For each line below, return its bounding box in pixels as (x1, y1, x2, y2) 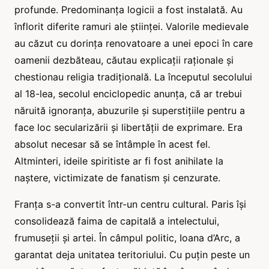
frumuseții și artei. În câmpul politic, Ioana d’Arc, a (14, 231, 240, 244)
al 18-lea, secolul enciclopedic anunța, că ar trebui (14, 87, 242, 100)
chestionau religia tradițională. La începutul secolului (14, 70, 252, 83)
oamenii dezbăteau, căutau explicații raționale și (14, 53, 234, 66)
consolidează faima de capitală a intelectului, (14, 214, 219, 227)
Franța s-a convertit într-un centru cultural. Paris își (14, 198, 246, 210)
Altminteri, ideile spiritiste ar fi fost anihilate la (14, 154, 223, 167)
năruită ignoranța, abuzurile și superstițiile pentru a (14, 104, 245, 116)
